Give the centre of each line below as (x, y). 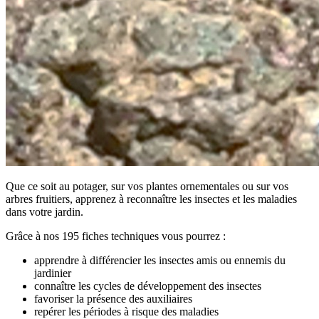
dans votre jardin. (45, 211)
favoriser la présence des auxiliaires (113, 298)
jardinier (53, 273)
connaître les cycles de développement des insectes (148, 286)
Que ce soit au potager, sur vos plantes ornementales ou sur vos (147, 186)
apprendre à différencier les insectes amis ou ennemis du (160, 260)
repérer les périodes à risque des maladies (126, 311)
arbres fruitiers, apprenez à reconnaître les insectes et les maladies (151, 199)
